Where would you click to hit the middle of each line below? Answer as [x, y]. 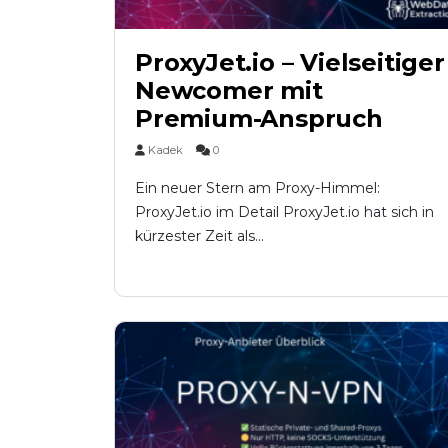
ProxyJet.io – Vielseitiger [290, 63]
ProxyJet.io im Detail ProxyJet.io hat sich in [284, 212]
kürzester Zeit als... [199, 236]
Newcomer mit [229, 91]
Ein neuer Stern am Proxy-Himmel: [257, 188]
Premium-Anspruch [259, 119]
